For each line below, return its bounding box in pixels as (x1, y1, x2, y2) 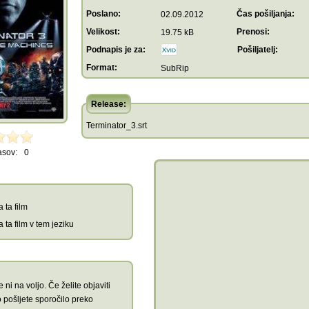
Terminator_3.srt (86, 121, 147, 130)
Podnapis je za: (86, 45, 146, 54)
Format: (86, 63, 117, 72)
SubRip (161, 63, 189, 73)
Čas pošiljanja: (237, 9, 295, 19)
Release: (91, 99, 126, 109)
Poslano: (86, 9, 121, 19)
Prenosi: (237, 27, 270, 37)
